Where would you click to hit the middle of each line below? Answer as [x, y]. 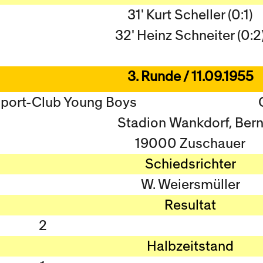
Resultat [190, 205]
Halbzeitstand [190, 246]
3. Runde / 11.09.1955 [190, 77]
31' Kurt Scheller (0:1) [190, 15]
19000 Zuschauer [190, 144]
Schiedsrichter [190, 164]
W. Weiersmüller [190, 185]
